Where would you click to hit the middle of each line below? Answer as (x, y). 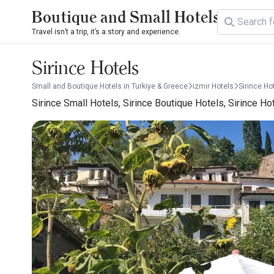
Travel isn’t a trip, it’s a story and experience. (106, 32)
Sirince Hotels (85, 68)
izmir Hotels (213, 86)
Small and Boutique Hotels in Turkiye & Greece (110, 86)
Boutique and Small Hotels (126, 17)
